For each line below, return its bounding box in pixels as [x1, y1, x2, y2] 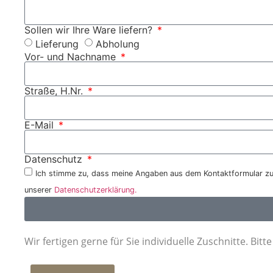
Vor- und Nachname [24, 50, 119, 63]
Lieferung [35, 37, 79, 50]
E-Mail [24, 118, 57, 131]
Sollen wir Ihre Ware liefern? [24, 23, 155, 36]
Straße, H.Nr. [24, 84, 86, 97]
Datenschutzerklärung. [54, 185, 137, 195]
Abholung [96, 37, 140, 50]
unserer [24, 185, 54, 195]
